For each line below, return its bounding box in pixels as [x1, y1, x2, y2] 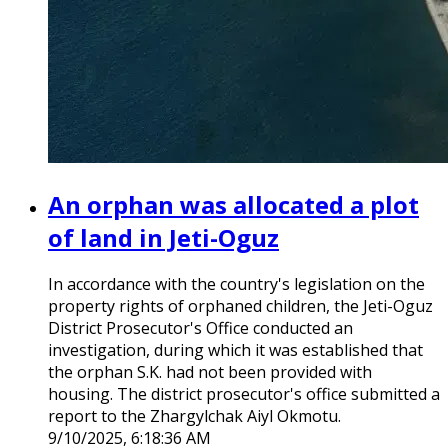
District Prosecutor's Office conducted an [48, 317, 353, 340]
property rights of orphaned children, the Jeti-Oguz [48, 295, 433, 318]
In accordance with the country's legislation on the [48, 273, 425, 296]
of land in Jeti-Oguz [48, 220, 279, 254]
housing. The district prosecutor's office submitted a [48, 383, 440, 406]
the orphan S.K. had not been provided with [48, 361, 372, 384]
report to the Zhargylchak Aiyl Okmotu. [48, 405, 341, 428]
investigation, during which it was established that [48, 339, 423, 362]
